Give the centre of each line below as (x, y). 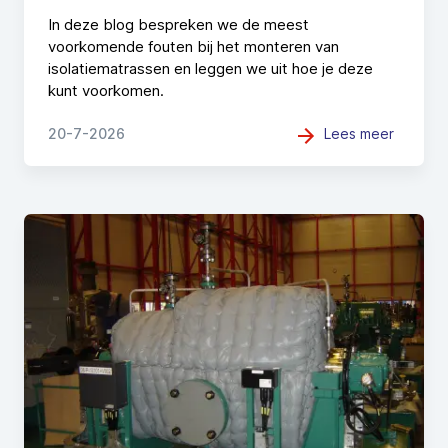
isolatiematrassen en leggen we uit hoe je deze (210, 68)
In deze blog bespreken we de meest (178, 24)
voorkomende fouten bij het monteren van (193, 46)
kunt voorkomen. (106, 90)
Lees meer (359, 133)
